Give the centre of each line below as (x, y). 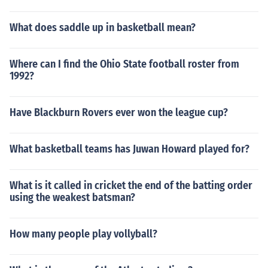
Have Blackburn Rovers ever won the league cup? (119, 112)
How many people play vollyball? (83, 234)
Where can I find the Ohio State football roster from (124, 64)
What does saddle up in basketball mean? (103, 28)
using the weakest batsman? (72, 197)
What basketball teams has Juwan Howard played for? (130, 149)
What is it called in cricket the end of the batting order (131, 185)
